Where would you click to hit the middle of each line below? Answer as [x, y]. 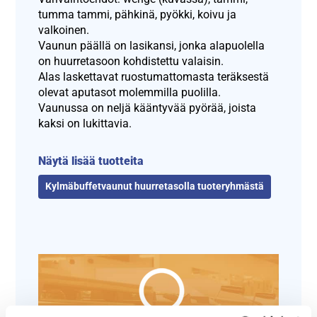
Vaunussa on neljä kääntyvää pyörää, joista [148, 108]
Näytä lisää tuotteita [91, 161]
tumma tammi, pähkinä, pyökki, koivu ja [138, 15]
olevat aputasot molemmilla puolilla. [130, 92]
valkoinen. [64, 30]
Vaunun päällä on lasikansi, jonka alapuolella [152, 46]
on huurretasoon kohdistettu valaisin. [131, 61]
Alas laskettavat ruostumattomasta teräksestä [154, 77]
